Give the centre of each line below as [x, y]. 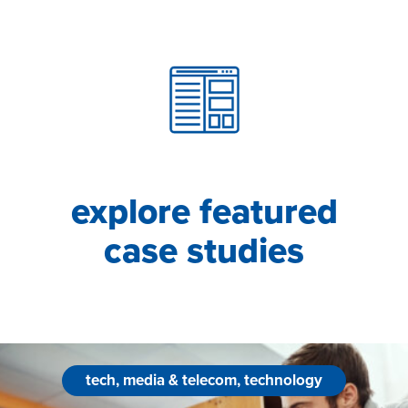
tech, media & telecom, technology [204, 380]
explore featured [204, 212]
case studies [204, 251]
